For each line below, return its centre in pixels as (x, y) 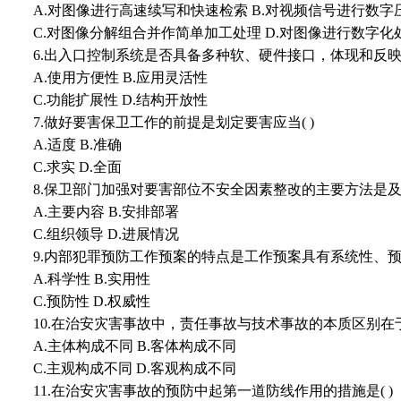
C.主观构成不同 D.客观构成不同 (135, 369)
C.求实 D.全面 (77, 167)
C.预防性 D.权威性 (92, 302)
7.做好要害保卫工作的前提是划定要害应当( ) (174, 123)
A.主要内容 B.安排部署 (106, 212)
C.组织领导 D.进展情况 (106, 235)
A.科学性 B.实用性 (92, 279)
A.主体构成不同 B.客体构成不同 (135, 346)
